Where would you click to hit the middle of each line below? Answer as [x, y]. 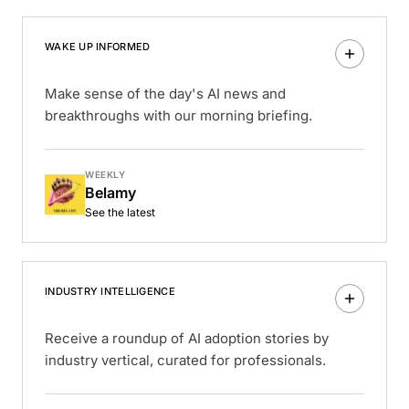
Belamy [110, 193]
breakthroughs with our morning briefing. [178, 116]
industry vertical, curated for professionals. [185, 361]
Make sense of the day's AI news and [165, 94]
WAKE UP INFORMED [98, 47]
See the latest [120, 213]
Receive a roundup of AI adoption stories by [187, 339]
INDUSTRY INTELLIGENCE [110, 292]
